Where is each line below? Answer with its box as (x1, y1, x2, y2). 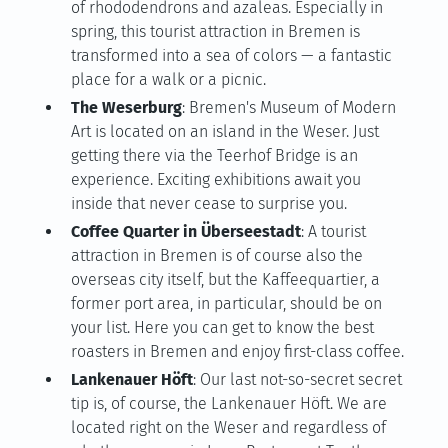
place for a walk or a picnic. (70, 70, 266, 89)
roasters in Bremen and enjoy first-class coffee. (70, 342, 404, 361)
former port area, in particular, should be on (70, 294, 382, 313)
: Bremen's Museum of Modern (181, 98, 396, 117)
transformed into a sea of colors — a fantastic (70, 46, 392, 65)
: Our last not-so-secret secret (192, 370, 402, 389)
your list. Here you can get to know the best (70, 318, 374, 337)
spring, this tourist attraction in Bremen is (70, 22, 360, 41)
